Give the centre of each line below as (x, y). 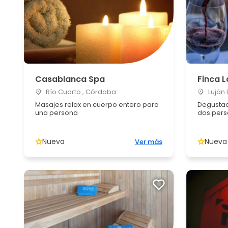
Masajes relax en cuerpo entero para (97, 105)
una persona (56, 113)
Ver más (148, 142)
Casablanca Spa (70, 79)
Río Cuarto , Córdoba (80, 92)
